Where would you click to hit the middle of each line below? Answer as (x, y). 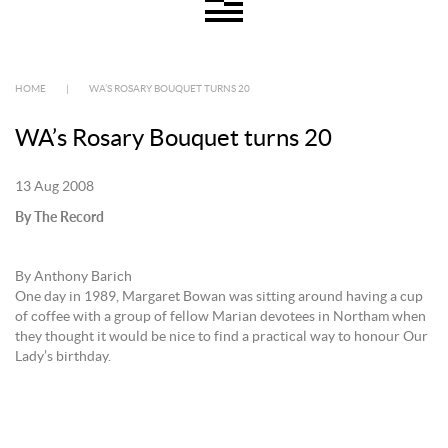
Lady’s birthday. (63, 357)
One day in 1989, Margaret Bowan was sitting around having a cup (219, 297)
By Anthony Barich (73, 277)
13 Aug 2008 (54, 187)
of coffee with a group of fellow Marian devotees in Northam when (220, 317)
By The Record (59, 216)
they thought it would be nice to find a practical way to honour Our (223, 337)
